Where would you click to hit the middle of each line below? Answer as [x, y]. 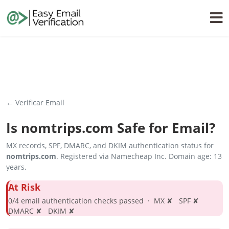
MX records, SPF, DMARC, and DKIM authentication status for [110, 145]
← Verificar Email [35, 102]
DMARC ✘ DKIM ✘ [41, 211]
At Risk [24, 187]
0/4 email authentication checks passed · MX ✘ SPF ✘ [106, 201]
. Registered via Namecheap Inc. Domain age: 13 [139, 156]
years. [16, 167]
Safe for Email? [164, 128]
